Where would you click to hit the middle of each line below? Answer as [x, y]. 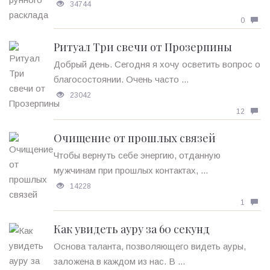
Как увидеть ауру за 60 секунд [132, 229]
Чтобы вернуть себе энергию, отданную [137, 155]
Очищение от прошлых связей [135, 138]
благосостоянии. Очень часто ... [121, 80]
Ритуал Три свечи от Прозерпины [143, 47]
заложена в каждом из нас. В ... [119, 262]
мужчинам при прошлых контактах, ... [131, 171]
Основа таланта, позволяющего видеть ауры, [150, 246]
